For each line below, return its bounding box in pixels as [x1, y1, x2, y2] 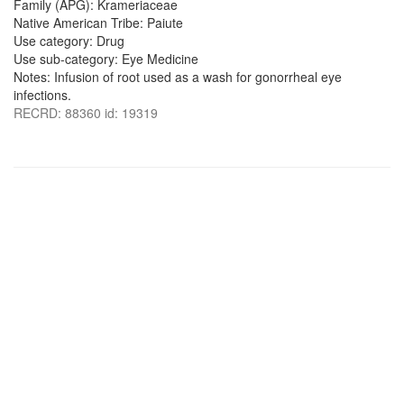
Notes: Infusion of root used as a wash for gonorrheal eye [14, 68, 342, 86]
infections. [14, 86, 71, 104]
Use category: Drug [14, 32, 124, 50]
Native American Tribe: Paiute [14, 14, 183, 32]
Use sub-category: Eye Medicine [14, 50, 198, 68]
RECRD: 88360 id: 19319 [14, 104, 158, 122]
